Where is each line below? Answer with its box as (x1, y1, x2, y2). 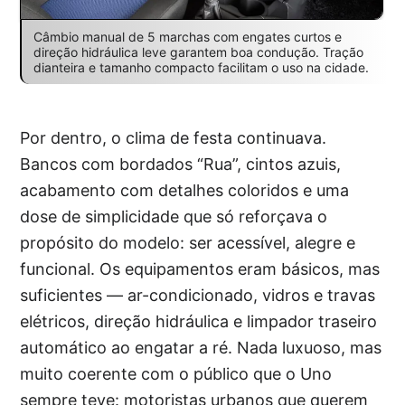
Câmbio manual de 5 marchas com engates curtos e (33, 28, 342, 44)
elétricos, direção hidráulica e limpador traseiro (20, 311, 378, 331)
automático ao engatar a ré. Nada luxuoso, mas (20, 337, 382, 357)
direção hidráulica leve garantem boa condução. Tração (33, 43, 363, 60)
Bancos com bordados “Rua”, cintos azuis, (20, 154, 342, 174)
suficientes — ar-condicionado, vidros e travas (20, 285, 376, 305)
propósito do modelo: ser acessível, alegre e (20, 232, 356, 252)
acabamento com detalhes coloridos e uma (20, 180, 350, 200)
